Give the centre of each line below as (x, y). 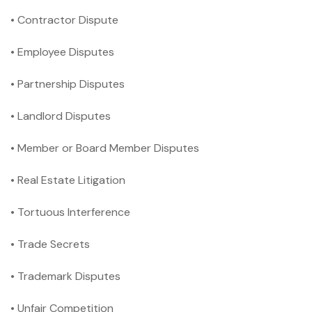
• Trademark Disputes (65, 276)
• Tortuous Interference (70, 212)
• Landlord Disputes (61, 116)
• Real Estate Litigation (68, 180)
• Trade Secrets (50, 244)
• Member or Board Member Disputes (105, 148)
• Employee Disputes (62, 52)
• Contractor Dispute (64, 19)
